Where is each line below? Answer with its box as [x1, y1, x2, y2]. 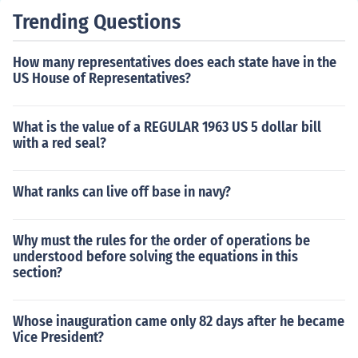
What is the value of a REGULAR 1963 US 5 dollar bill [13, 118, 321, 136]
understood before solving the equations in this [13, 248, 298, 265]
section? [13, 264, 62, 281]
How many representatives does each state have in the [13, 54, 336, 71]
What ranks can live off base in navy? [13, 183, 231, 201]
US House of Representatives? [13, 70, 191, 87]
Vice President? [13, 328, 104, 346]
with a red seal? [13, 134, 106, 152]
